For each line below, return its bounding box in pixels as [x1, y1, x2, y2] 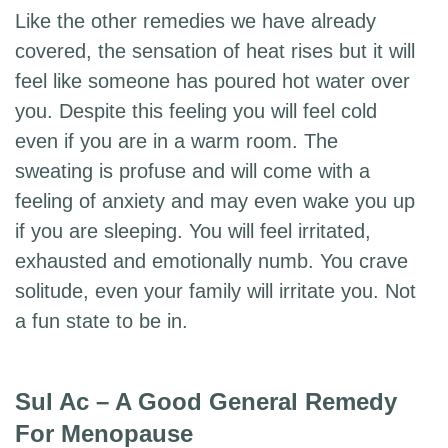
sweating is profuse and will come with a [15, 160, 370, 183]
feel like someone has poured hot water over [15, 70, 410, 93]
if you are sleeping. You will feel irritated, [15, 220, 371, 243]
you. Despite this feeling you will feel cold [15, 100, 377, 123]
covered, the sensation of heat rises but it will [15, 40, 415, 63]
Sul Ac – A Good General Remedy [15, 388, 397, 416]
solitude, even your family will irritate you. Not [15, 280, 416, 303]
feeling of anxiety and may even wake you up [15, 190, 415, 213]
